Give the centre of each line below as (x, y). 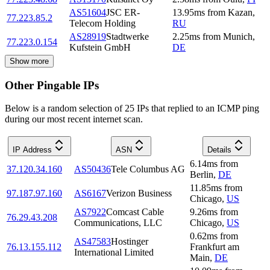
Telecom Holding (102, 23)
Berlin (202, 175)
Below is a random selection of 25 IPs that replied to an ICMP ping (132, 108)
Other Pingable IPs (52, 85)
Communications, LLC (118, 223)
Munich (238, 36)
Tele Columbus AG (148, 169)
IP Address (32, 150)
